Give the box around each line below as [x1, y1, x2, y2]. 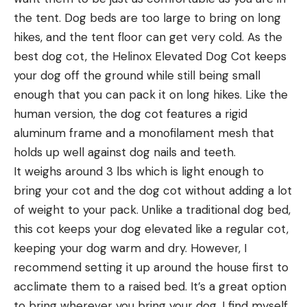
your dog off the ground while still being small [14, 67, 260, 83]
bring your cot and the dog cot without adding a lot [14, 182, 292, 198]
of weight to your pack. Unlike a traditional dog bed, [14, 201, 291, 217]
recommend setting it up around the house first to [14, 259, 288, 275]
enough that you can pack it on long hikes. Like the [14, 86, 288, 102]
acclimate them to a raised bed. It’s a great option [14, 278, 286, 294]
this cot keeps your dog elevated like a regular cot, [14, 221, 288, 236]
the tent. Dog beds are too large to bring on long [14, 10, 281, 25]
